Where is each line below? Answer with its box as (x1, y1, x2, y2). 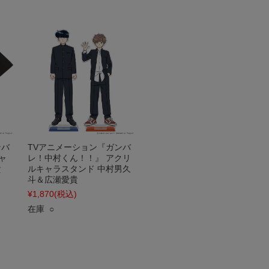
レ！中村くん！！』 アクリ (28, 153, 131, 163)
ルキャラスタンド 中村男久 (28, 164, 131, 174)
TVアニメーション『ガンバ (28, 142, 131, 152)
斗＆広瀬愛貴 (28, 175, 78, 184)
